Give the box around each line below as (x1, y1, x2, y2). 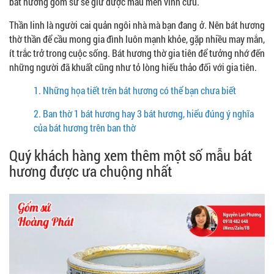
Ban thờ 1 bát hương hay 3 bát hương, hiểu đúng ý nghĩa (41, 106, 254, 120)
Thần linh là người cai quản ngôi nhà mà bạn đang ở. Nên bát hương (9, 18, 265, 31)
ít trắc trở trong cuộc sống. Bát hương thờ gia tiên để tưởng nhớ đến (9, 46, 265, 59)
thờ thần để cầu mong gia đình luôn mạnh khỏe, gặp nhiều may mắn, (9, 32, 265, 45)
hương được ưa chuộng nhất (9, 161, 172, 181)
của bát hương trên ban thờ (34, 120, 136, 134)
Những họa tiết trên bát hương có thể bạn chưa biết (43, 83, 236, 97)
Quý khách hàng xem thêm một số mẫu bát (9, 145, 252, 165)
